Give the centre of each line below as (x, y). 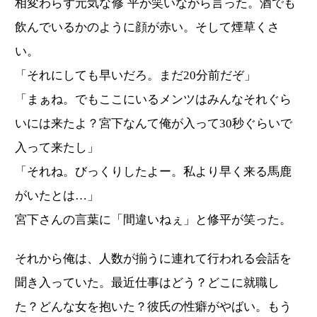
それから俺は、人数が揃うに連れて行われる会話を (153, 259)
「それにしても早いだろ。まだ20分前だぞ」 (136, 76)
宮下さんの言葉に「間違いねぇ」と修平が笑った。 (153, 220)
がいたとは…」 (57, 196)
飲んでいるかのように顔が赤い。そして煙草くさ (147, 28)
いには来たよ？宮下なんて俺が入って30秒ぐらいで (154, 124)
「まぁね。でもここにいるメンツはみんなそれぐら (153, 100)
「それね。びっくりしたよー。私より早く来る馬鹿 (153, 172)
